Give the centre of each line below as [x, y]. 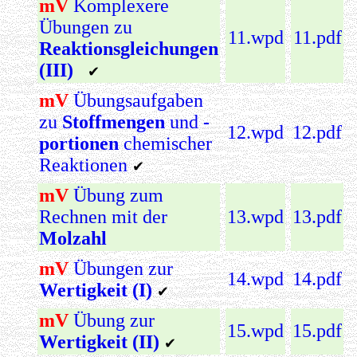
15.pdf [317, 330]
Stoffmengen [114, 122]
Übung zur [114, 320]
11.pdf [317, 37]
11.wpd [255, 37]
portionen [79, 143]
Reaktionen [83, 165]
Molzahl [73, 238]
